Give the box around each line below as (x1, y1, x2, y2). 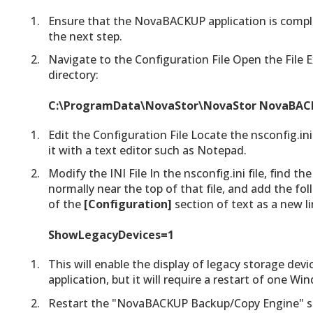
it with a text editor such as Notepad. (48, 143, 247, 159)
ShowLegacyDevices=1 (48, 227, 174, 243)
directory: (48, 67, 99, 83)
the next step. (48, 29, 122, 45)
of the (48, 196, 84, 212)
